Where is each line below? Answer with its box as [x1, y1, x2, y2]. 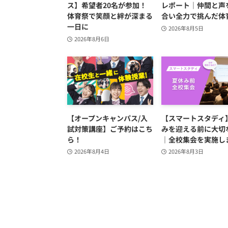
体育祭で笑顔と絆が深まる [67, 10, 153, 21]
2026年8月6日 [74, 34, 109, 43]
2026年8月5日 [168, 23, 204, 32]
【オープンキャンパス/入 [67, 112, 148, 123]
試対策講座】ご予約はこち [67, 123, 153, 134]
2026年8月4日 [74, 147, 109, 156]
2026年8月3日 [168, 147, 204, 156]
